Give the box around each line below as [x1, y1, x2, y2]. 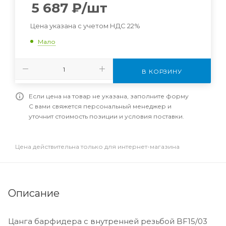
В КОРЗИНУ [142, 67, 182, 75]
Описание [8, 187, 60, 199]
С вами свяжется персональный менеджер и [29, 102, 172, 110]
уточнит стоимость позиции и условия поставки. [29, 112, 184, 120]
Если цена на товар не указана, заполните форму [29, 92, 189, 100]
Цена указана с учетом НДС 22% [30, 22, 140, 30]
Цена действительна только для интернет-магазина [15, 142, 180, 150]
